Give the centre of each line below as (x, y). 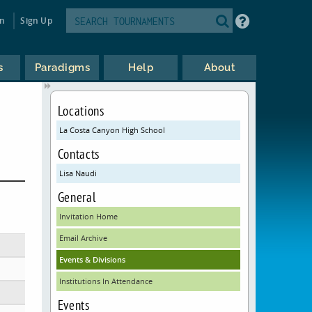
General (77, 197)
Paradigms (62, 68)
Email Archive (83, 238)
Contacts (78, 154)
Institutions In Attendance (106, 281)
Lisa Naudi (78, 173)
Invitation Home (88, 216)
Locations (81, 110)
